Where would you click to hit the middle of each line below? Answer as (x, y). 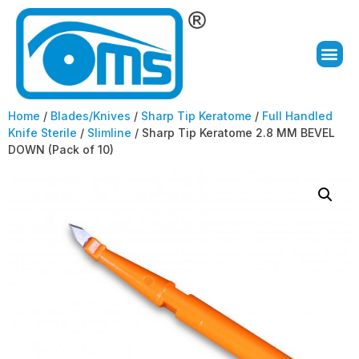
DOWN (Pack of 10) (61, 150)
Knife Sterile (42, 133)
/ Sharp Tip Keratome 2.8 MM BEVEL (233, 133)
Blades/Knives (91, 116)
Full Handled (297, 116)
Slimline (109, 133)
